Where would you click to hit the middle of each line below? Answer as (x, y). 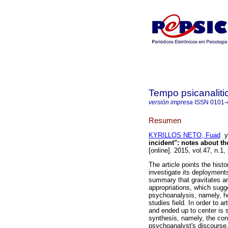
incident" (163, 143)
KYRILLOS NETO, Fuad (184, 135)
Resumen (165, 120)
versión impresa (171, 102)
